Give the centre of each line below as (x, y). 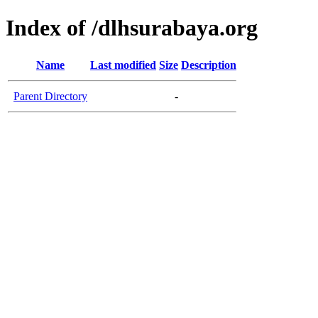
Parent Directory (50, 96)
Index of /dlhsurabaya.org (132, 28)
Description (209, 65)
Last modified (123, 65)
